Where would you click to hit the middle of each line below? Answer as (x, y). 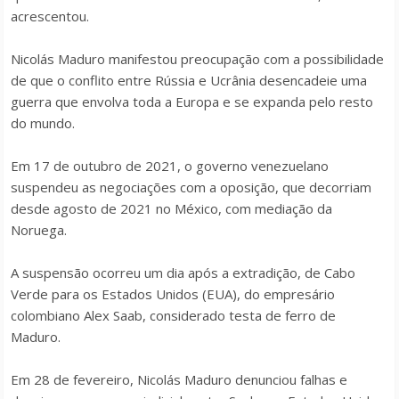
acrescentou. (50, 16)
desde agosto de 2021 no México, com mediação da (171, 208)
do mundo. (43, 123)
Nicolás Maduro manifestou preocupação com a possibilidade (197, 59)
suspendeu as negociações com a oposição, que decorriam (191, 187)
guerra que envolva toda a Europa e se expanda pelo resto (192, 102)
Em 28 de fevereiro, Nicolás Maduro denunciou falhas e (179, 379)
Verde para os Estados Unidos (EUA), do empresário (173, 294)
